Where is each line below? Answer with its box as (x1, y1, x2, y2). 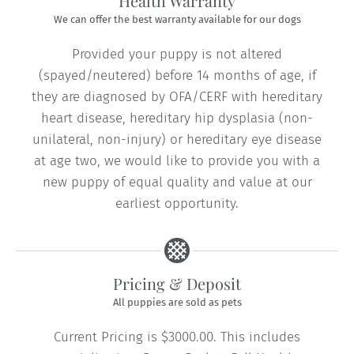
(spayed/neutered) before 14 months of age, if (38, 67, 316, 85)
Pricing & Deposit (113, 273, 241, 295)
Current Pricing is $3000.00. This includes (54, 329, 300, 346)
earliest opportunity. (115, 195, 239, 213)
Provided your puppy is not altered (72, 46, 282, 63)
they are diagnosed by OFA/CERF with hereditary (32, 88, 322, 106)
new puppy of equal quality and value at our (42, 174, 312, 191)
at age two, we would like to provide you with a (34, 153, 320, 170)
